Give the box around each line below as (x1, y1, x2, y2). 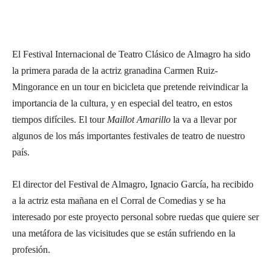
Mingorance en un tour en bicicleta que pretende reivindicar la (12, 82, 248, 92)
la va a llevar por (171, 114, 237, 125)
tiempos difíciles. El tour (12, 114, 107, 125)
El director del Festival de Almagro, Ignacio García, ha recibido (12, 179, 253, 189)
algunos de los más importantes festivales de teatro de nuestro (12, 131, 245, 141)
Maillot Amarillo (107, 114, 171, 125)
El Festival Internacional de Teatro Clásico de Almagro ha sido (12, 49, 250, 59)
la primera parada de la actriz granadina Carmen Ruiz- (12, 65, 218, 76)
